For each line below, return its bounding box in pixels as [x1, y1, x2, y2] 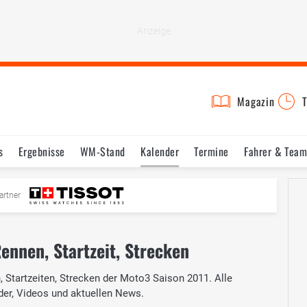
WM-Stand [79, 143, 125, 160]
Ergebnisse [18, 143, 65, 160]
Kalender [140, 143, 179, 160]
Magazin [237, 93, 275, 110]
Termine [194, 143, 229, 160]
